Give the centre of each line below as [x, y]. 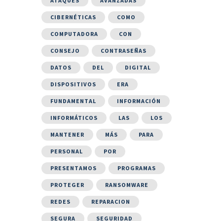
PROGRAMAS [137, 168]
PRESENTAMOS [74, 168]
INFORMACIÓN [139, 101]
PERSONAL [67, 151]
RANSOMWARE [127, 184]
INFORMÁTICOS [74, 117]
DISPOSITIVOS [73, 84]
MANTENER [67, 134]
